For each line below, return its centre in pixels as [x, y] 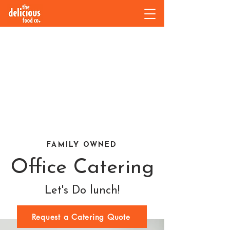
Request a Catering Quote [81, 217]
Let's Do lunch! [82, 191]
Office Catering [82, 168]
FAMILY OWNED [82, 145]
